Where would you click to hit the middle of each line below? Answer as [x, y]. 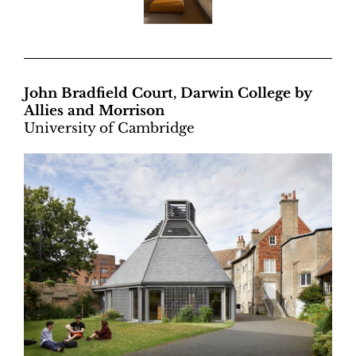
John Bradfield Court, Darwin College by [168, 94]
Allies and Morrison [94, 111]
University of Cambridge [109, 129]
